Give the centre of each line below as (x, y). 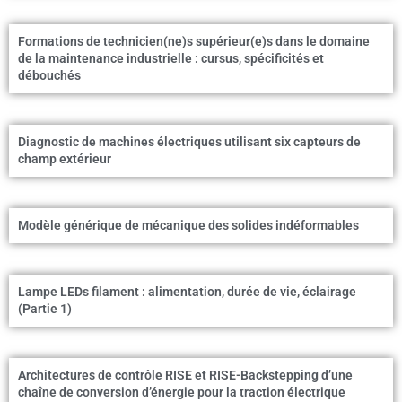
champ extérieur (65, 159)
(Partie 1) (45, 309)
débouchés (49, 76)
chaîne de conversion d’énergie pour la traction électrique (182, 393)
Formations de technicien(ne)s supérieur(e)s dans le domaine (194, 42)
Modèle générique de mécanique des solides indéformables (188, 226)
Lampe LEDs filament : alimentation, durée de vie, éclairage (187, 292)
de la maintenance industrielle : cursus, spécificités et (171, 59)
